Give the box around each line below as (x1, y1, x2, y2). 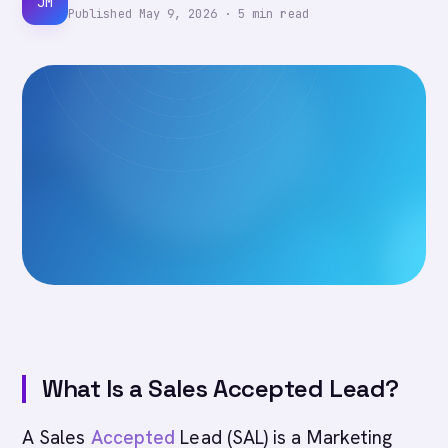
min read (245, 5, 309, 22)
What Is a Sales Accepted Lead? (42, 373, 399, 404)
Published (68, 5, 139, 22)
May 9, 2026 (138, 5, 217, 22)
